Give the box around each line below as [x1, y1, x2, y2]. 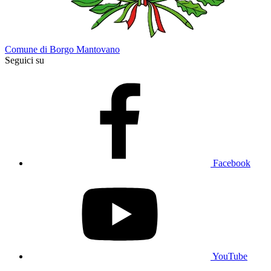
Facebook [213, 158, 250, 168]
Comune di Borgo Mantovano [5, 44, 120, 54]
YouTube [212, 251, 247, 261]
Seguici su [5, 55, 44, 65]
